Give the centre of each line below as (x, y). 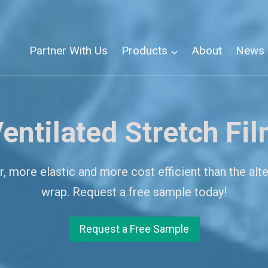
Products (144, 51)
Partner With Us (68, 51)
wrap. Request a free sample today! (134, 192)
